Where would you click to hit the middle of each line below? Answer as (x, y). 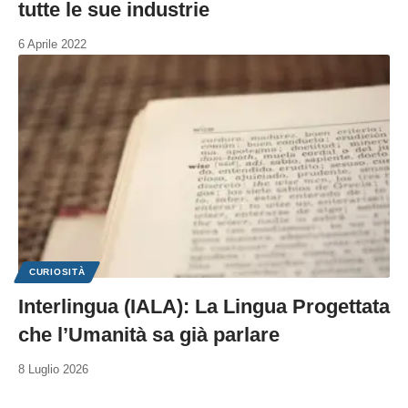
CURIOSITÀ (57, 271)
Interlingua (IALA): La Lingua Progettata (204, 306)
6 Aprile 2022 (52, 44)
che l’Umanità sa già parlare (149, 334)
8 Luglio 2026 (53, 369)
